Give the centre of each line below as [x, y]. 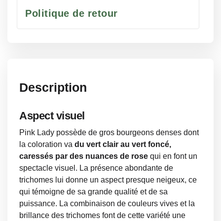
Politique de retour [72, 13]
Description [53, 87]
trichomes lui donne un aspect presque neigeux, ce [108, 180]
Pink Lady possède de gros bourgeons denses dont [109, 132]
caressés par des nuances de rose [84, 156]
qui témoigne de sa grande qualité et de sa [93, 191]
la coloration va [47, 144]
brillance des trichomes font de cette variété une [102, 215]
